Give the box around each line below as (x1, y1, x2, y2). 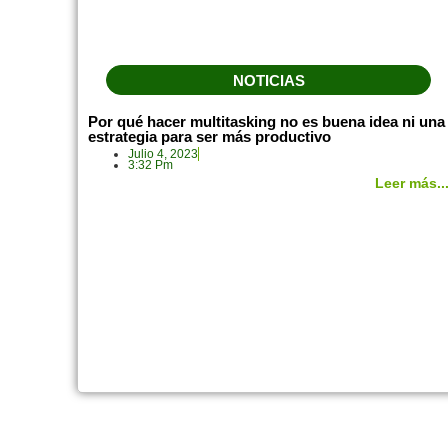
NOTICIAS (232, 71, 305, 89)
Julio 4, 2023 (128, 146, 199, 161)
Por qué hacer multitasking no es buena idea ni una (88, 112, 446, 130)
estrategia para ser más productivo (88, 127, 332, 145)
